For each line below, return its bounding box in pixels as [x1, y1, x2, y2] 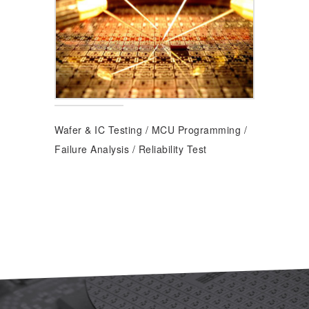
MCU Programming [151, 122, 241, 137]
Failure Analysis [54, 141, 129, 156]
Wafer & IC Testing [54, 122, 142, 137]
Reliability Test [138, 141, 207, 156]
